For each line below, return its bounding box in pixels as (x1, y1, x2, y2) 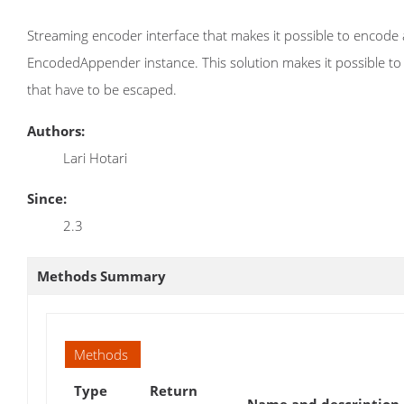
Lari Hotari (63, 148, 127, 167)
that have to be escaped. (27, 80, 177, 99)
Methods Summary (37, 266, 166, 285)
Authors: (27, 121, 85, 140)
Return (150, 381, 197, 399)
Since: (27, 188, 67, 207)
